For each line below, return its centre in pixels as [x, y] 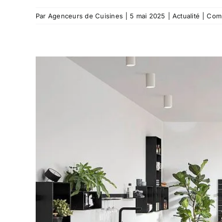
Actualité [186, 16]
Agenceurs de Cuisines [85, 16]
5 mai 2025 [148, 16]
